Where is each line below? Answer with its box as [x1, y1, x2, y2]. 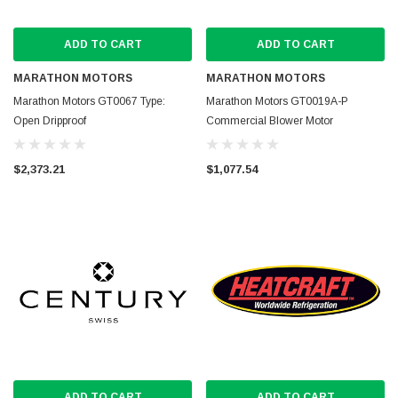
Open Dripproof [13, 115, 86, 127]
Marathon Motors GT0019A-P [206, 95, 348, 107]
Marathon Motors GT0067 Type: [13, 95, 165, 107]
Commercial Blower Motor [206, 115, 333, 127]
